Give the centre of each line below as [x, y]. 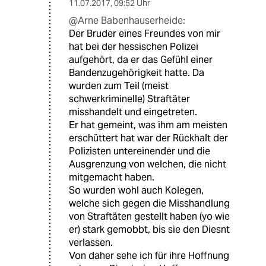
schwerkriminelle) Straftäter [129, 99]
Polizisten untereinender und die [140, 151]
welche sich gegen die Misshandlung [149, 204]
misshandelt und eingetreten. [133, 112]
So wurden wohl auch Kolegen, [136, 191]
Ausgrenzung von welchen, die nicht [148, 164]
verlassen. [91, 243]
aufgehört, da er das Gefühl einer [141, 60]
